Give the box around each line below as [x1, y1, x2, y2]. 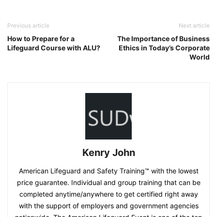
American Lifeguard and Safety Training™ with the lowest [18, 167, 199, 175]
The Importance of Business [117, 34, 210, 43]
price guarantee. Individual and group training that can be [16, 178, 201, 187]
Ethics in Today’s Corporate [119, 44, 210, 52]
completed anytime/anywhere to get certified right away [19, 190, 198, 199]
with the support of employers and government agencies [18, 201, 199, 210]
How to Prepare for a [7, 34, 75, 43]
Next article [179, 22, 210, 30]
